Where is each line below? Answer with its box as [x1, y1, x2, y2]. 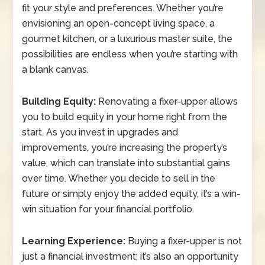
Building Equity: [22, 96, 96, 108]
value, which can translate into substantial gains [22, 157, 231, 169]
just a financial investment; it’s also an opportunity [22, 251, 239, 263]
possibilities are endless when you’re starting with [22, 49, 238, 60]
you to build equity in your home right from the [22, 111, 228, 123]
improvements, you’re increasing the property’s [22, 142, 228, 154]
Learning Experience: [22, 235, 126, 247]
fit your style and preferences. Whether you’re [22, 2, 224, 14]
